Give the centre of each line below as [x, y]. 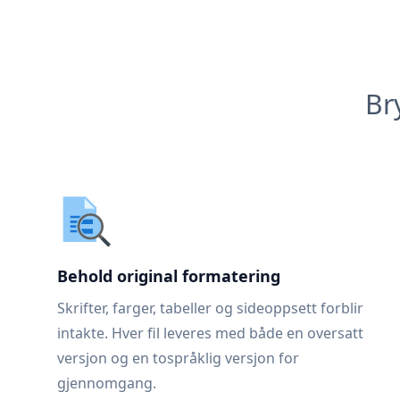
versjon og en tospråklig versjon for [178, 358]
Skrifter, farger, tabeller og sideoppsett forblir [210, 308]
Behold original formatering [169, 276]
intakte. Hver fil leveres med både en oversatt [210, 333]
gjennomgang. [107, 383]
